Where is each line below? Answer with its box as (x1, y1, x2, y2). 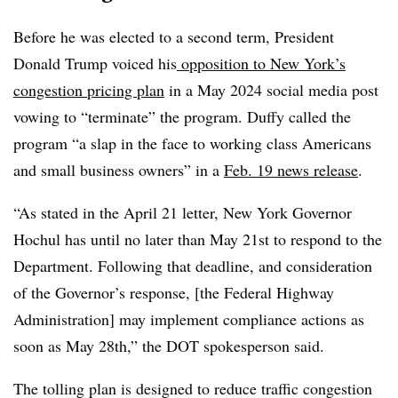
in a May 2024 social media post (164, 78, 378, 100)
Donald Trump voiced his (13, 52, 177, 74)
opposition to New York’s (177, 52, 346, 74)
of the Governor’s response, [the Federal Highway (13, 281, 334, 303)
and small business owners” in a (13, 158, 224, 180)
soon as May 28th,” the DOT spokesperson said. (13, 334, 324, 356)
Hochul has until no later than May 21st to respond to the (13, 227, 382, 250)
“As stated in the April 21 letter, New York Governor (13, 201, 352, 223)
